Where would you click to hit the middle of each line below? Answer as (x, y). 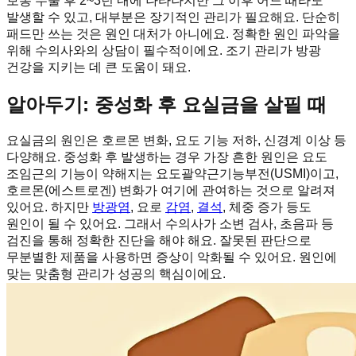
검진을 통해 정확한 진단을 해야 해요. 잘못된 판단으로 (159, 241)
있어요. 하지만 (49, 207)
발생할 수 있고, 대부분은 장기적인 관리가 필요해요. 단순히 (173, 17)
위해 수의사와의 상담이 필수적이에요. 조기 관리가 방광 (164, 50)
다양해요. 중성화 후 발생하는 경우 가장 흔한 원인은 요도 (167, 157)
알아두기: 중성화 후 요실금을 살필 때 (166, 104)
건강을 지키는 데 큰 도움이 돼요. (99, 67)
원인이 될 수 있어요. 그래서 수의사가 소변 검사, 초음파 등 (170, 224)
